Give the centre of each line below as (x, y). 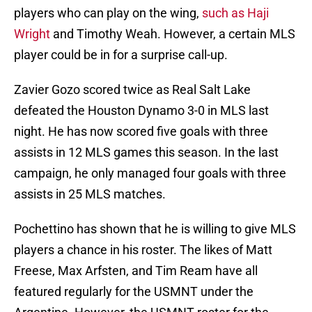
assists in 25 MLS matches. (90, 194)
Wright (32, 34)
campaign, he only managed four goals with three (150, 173)
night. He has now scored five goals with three (141, 132)
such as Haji (235, 13)
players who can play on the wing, (108, 13)
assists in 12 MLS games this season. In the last (146, 153)
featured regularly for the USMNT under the (134, 292)
